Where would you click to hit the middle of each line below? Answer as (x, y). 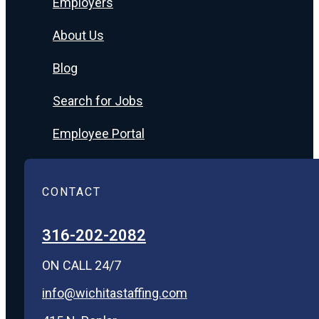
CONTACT (72, 192)
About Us (78, 35)
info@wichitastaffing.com (115, 293)
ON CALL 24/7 (82, 266)
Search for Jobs (98, 100)
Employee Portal (99, 133)
